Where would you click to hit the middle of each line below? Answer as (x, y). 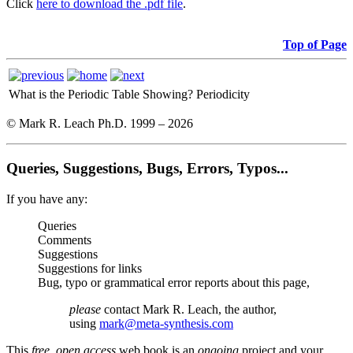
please (85, 309)
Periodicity (223, 95)
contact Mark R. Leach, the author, (189, 309)
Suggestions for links (90, 268)
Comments (65, 240)
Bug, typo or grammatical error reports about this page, (174, 282)
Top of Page (315, 45)
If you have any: (47, 199)
